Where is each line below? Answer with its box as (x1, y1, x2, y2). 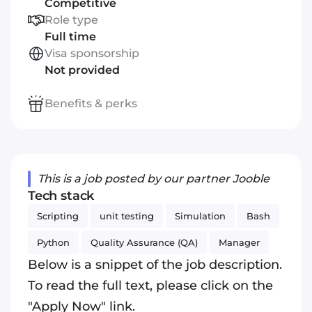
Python (37, 237, 70, 248)
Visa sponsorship (45, 47, 139, 60)
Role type (45, 13, 98, 26)
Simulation (175, 210, 226, 221)
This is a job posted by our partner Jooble (38, 172, 270, 185)
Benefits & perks (45, 97, 137, 110)
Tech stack (28, 188, 95, 203)
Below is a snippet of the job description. (28, 257, 282, 272)
